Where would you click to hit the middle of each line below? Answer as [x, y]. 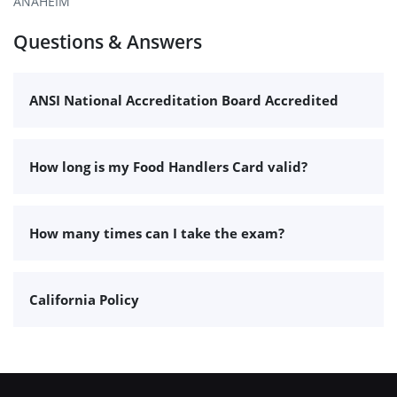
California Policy [84, 299]
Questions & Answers [108, 42]
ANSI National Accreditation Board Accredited [184, 100]
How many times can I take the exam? [157, 233]
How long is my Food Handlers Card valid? [168, 166]
